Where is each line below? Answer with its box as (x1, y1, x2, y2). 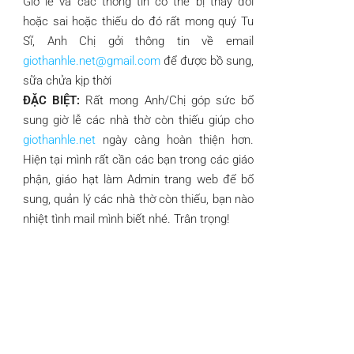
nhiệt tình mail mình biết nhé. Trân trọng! (23, 212, 229, 226)
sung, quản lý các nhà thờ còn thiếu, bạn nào (23, 192, 254, 206)
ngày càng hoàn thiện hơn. (96, 133, 254, 147)
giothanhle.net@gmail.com (23, 54, 160, 68)
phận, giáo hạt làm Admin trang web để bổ (23, 172, 254, 186)
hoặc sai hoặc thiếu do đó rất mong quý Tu (23, 14, 254, 28)
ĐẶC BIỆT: (23, 93, 81, 107)
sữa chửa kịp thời (23, 73, 111, 88)
